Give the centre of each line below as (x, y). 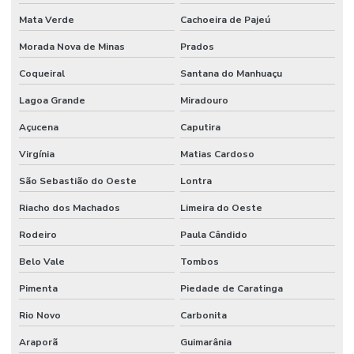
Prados (197, 46)
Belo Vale (42, 261)
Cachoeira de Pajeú (225, 19)
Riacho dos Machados (70, 207)
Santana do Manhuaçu (231, 73)
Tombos (199, 261)
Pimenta (38, 288)
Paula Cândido (213, 234)
